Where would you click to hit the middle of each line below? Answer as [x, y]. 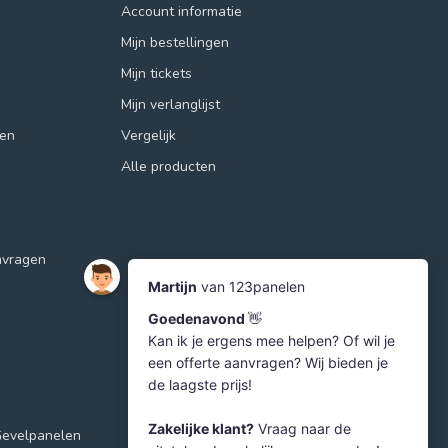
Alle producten [168, 167]
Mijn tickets [156, 74]
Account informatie [181, 12]
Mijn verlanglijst [170, 105]
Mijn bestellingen [175, 43]
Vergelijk [148, 136]
